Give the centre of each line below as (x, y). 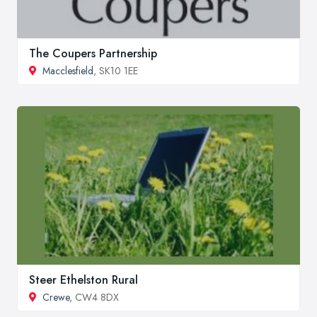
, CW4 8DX (94, 298)
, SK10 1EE (116, 71)
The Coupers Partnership (93, 54)
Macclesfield (68, 71)
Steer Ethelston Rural (83, 280)
